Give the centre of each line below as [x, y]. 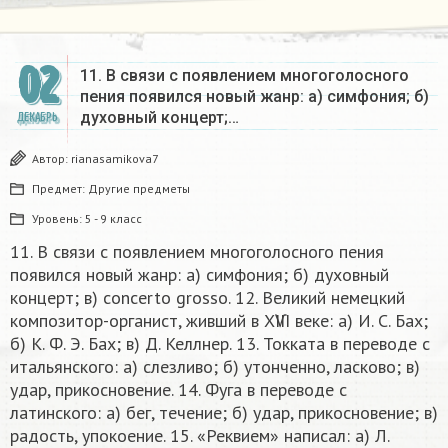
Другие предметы [139, 189]
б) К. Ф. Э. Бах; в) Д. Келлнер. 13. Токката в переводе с [220, 344]
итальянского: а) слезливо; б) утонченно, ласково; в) [215, 367]
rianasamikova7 [115, 159]
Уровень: [58, 219]
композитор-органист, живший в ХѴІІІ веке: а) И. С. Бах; [219, 321]
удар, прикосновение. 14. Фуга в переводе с [178, 390]
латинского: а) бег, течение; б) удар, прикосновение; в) [224, 413]
